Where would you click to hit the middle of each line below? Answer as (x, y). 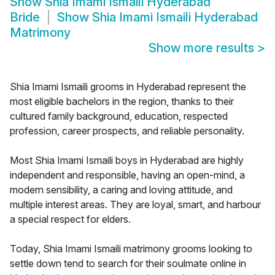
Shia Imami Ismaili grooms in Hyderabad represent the (128, 87)
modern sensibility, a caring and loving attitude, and (121, 190)
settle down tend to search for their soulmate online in (128, 264)
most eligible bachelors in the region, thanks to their (122, 102)
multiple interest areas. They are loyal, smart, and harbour (135, 205)
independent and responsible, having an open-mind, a (127, 175)
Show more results (203, 48)
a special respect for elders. (70, 219)
